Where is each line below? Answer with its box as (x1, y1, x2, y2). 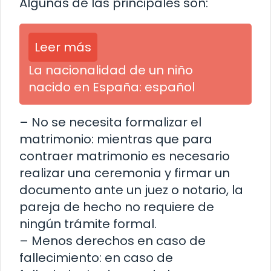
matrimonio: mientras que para (19, 130, 212, 148)
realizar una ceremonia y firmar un (19, 164, 230, 181)
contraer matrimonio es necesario (19, 147, 230, 165)
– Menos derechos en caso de (19, 232, 206, 249)
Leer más (34, 38, 91, 56)
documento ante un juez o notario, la (19, 181, 243, 198)
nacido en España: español (28, 78, 195, 96)
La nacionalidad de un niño (28, 61, 193, 79)
